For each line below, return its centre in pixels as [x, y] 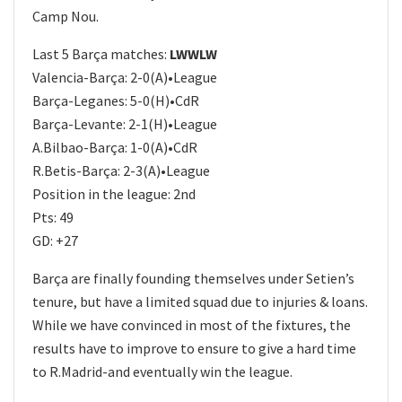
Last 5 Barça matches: [101, 53]
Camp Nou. [66, 16]
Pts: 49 [53, 217]
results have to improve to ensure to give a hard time [194, 348]
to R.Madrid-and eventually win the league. [162, 371]
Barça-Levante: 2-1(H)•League [125, 123]
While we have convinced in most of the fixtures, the [192, 324]
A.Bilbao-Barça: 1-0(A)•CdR [115, 147]
